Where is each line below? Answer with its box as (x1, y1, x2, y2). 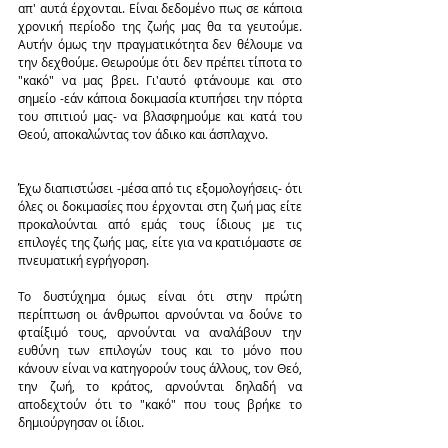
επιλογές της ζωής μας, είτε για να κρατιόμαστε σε (18, 234, 302, 251)
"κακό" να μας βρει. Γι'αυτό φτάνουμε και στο (18, 72, 302, 89)
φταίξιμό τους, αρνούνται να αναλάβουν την (18, 324, 302, 341)
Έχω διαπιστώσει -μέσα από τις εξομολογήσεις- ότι (18, 180, 302, 197)
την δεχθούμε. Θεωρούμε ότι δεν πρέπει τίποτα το (18, 54, 302, 71)
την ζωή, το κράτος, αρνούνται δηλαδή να (18, 378, 302, 395)
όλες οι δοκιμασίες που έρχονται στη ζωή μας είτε (18, 198, 302, 215)
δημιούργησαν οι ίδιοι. (18, 414, 144, 431)
